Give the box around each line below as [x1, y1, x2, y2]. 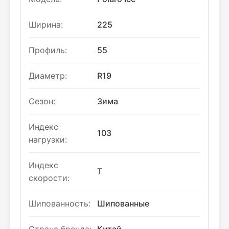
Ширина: [29, 19, 63, 30]
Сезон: [29, 96, 55, 106]
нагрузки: [29, 134, 67, 145]
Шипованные [97, 198, 149, 209]
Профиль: [29, 45, 67, 55]
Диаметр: [29, 71, 67, 81]
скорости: [29, 173, 70, 183]
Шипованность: [29, 198, 90, 209]
